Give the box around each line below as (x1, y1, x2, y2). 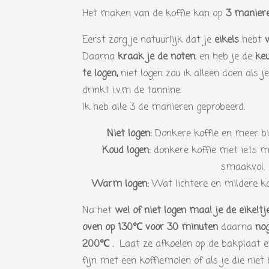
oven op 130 (82, 220, 133, 235)
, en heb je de (195, 50, 255, 64)
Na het (82, 204, 115, 218)
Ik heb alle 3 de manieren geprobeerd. (82, 100, 245, 115)
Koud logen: (102, 144, 154, 158)
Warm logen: (92, 177, 149, 192)
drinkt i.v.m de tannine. (82, 83, 181, 98)
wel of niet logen (115, 204, 186, 218)
